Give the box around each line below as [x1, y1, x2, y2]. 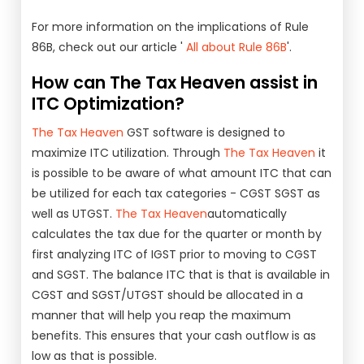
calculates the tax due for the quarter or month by [32, 226, 323, 242]
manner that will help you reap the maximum [32, 307, 292, 323]
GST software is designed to [123, 124, 286, 141]
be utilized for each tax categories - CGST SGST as [32, 185, 321, 201]
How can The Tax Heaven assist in [32, 71, 318, 94]
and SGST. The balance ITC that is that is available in [32, 266, 331, 283]
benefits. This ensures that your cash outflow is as [32, 327, 317, 344]
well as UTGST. [32, 206, 116, 222]
